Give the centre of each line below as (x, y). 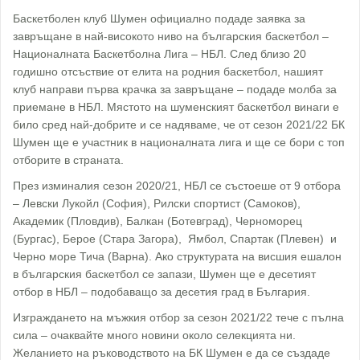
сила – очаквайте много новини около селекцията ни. (154, 335)
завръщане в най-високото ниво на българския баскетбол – (171, 36)
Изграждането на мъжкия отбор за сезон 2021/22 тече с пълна (178, 317)
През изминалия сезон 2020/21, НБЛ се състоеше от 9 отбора (177, 185)
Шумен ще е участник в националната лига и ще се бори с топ (179, 142)
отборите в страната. (68, 160)
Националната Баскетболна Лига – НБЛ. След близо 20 (160, 53)
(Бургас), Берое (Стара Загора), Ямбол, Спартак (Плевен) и (175, 238)
